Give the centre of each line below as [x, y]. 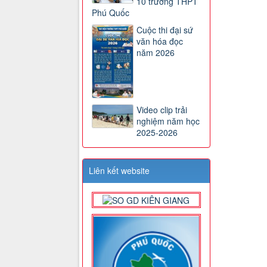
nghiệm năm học [168, 121]
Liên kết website [119, 170]
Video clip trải [162, 109]
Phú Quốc [111, 13]
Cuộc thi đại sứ [165, 30]
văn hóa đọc [160, 41]
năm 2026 [156, 53]
